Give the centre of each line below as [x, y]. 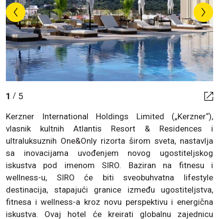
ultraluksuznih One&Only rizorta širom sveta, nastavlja [109, 141]
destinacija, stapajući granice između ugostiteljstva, [109, 189]
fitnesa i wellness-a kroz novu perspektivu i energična [109, 202]
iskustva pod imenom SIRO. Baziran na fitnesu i [109, 165]
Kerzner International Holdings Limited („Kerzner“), [109, 116]
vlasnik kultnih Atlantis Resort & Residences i [109, 128]
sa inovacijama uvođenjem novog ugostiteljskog [109, 153]
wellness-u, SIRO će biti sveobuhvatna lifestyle [109, 177]
